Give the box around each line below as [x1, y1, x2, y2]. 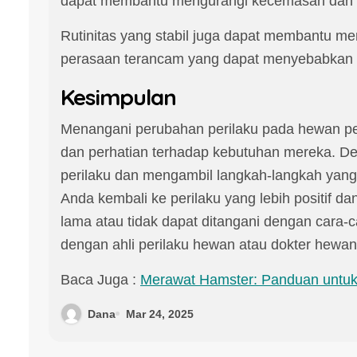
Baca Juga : [61, 272, 140, 288]
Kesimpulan [61, 83, 176, 112]
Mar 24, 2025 [126, 307, 194, 320]
